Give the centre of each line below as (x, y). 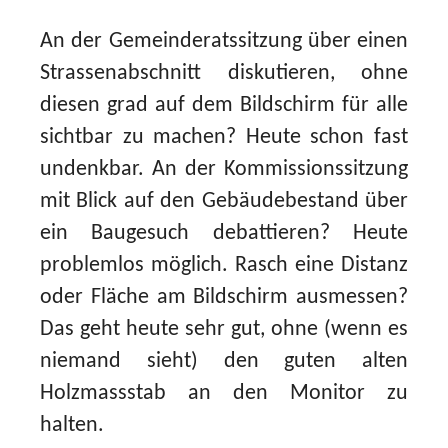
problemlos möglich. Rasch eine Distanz (224, 266)
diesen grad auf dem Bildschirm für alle (224, 106)
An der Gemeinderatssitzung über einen (224, 42)
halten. (72, 426)
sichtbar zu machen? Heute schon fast (224, 138)
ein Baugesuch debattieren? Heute (224, 234)
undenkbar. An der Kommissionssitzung (224, 170)
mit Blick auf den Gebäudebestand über (224, 202)
